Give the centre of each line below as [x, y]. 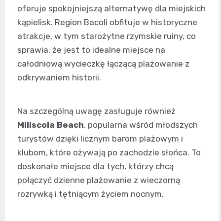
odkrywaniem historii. [59, 78]
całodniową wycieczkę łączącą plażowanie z [103, 64]
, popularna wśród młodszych [141, 125]
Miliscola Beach [51, 125]
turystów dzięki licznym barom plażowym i [100, 139]
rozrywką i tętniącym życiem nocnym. [91, 194]
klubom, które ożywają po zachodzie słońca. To [109, 153]
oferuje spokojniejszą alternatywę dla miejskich [111, 9]
